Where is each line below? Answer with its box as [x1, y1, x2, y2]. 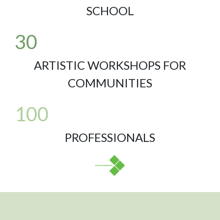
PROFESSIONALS [65, 130, 155, 144]
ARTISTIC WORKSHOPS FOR [34, 58, 186, 72]
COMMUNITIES [68, 76, 152, 90]
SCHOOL [86, 3, 134, 18]
